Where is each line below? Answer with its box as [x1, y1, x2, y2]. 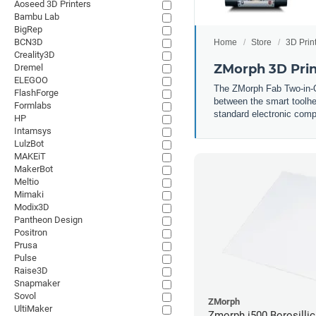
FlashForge [14, 87, 59, 98]
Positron [14, 227, 47, 238]
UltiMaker [14, 303, 52, 314]
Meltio [14, 176, 39, 187]
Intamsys [14, 126, 51, 136]
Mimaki [14, 189, 44, 200]
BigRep [14, 24, 42, 35]
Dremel [14, 62, 43, 73]
